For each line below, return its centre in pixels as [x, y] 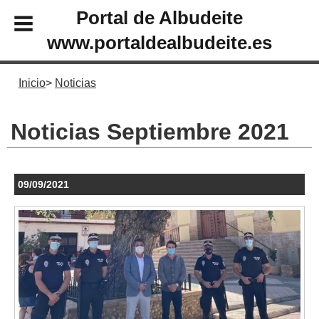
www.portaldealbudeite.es [159, 42]
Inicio [32, 83]
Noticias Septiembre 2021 [150, 131]
